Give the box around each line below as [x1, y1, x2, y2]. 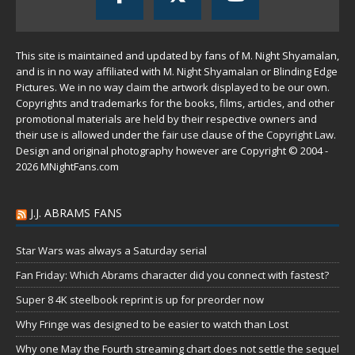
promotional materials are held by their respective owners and [16, 112, 317, 127]
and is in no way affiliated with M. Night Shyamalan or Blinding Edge [16, 64, 338, 79]
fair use [162, 128, 199, 143]
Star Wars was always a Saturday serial [16, 243, 207, 258]
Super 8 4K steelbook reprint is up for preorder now [16, 292, 264, 307]
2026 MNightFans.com [16, 159, 119, 174]
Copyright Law [266, 128, 334, 143]
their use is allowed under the [16, 128, 162, 143]
